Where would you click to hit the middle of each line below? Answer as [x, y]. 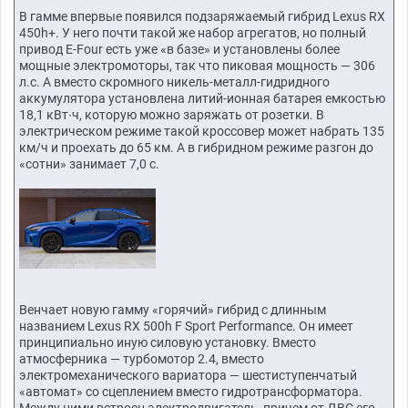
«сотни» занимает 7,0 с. [89, 164]
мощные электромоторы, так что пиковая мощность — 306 [197, 66]
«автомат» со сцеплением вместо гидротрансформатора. [191, 391]
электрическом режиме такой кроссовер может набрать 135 [202, 132]
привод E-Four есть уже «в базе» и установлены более [179, 50]
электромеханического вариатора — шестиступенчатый [188, 375]
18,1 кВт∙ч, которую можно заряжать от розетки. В [172, 115]
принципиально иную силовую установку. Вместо [168, 342]
